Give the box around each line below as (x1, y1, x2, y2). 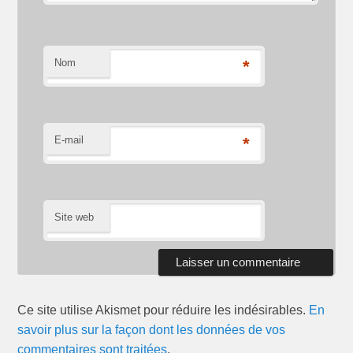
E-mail (54, 133, 84, 146)
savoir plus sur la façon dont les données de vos (17, 322, 286, 336)
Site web (54, 210, 95, 223)
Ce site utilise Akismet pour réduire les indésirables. (17, 303, 310, 317)
